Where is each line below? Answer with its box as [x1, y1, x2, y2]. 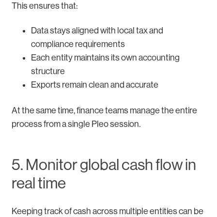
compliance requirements [31, 39, 125, 49]
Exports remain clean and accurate [31, 79, 158, 90]
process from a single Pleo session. [12, 119, 140, 129]
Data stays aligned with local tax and [31, 25, 163, 35]
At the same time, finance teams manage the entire [12, 105, 197, 115]
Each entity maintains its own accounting [31, 52, 180, 62]
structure [31, 66, 65, 76]
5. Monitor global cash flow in [12, 155, 196, 173]
